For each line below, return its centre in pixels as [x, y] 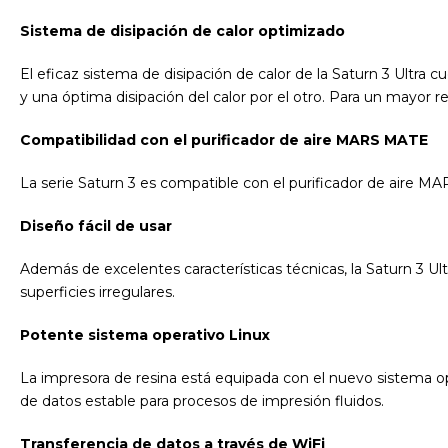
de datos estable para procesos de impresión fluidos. [202, 400]
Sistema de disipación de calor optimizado [182, 30]
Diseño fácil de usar [96, 225]
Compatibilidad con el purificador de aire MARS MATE [224, 139]
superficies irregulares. [97, 291]
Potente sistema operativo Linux [145, 334]
